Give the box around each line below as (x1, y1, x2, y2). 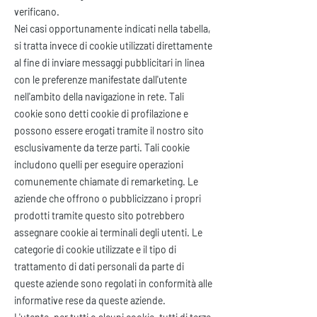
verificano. (14, 6, 59, 18)
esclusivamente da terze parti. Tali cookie (14, 142, 190, 154)
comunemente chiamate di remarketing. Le (14, 175, 198, 188)
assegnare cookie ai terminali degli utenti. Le (14, 226, 202, 238)
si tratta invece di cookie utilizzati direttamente (14, 40, 212, 52)
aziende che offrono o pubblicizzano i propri (14, 192, 201, 204)
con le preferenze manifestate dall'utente (14, 74, 187, 86)
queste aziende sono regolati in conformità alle (14, 277, 212, 289)
